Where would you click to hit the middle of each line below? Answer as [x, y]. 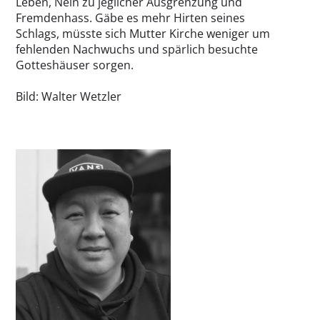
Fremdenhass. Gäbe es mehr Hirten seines [130, 18]
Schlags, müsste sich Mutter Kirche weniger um [143, 34]
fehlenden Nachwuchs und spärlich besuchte [137, 50]
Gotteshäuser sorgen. [75, 65]
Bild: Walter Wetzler [69, 97]
